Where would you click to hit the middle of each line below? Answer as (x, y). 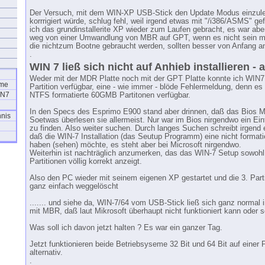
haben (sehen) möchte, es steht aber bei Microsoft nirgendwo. (135, 145)
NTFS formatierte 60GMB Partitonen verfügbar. (110, 95)
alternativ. (46, 253)
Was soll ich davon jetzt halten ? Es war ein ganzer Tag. (126, 228)
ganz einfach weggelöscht (74, 186)
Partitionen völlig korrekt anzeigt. (86, 161)
